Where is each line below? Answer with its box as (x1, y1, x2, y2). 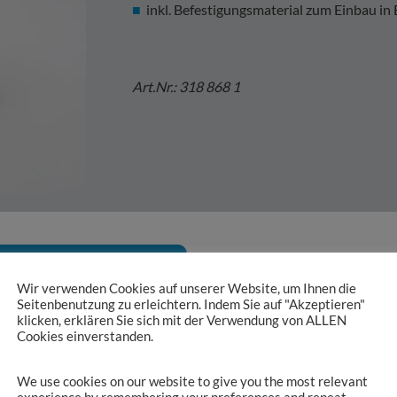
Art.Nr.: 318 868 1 (132, 78, 241, 96)
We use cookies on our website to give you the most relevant (17, 373, 368, 389)
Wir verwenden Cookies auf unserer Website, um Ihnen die (17, 281, 356, 297)
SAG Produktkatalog (19, 256, 149, 274)
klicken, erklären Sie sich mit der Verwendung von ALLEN (17, 313, 346, 329)
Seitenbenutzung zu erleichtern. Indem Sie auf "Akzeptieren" (17, 297, 365, 313)
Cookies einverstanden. (17, 329, 153, 345)
